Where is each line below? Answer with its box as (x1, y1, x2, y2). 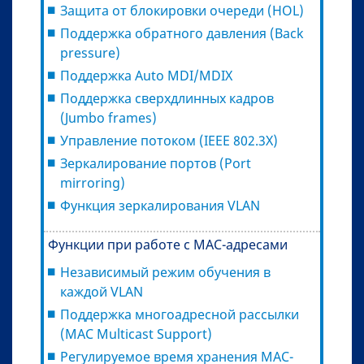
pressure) (60, 43, 120, 62)
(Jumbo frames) (60, 108, 157, 127)
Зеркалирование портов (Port (60, 154, 251, 172)
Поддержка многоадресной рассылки (60, 305, 299, 323)
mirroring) (60, 173, 125, 192)
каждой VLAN (60, 282, 143, 301)
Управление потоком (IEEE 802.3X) (60, 131, 278, 149)
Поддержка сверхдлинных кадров (60, 89, 274, 107)
